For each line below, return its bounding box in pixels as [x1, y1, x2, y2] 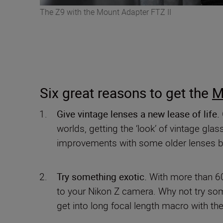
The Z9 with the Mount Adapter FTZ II [40, 6, 171, 17]
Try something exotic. [57, 170, 147, 183]
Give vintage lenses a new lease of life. [57, 107, 220, 120]
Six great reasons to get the [40, 83, 212, 102]
